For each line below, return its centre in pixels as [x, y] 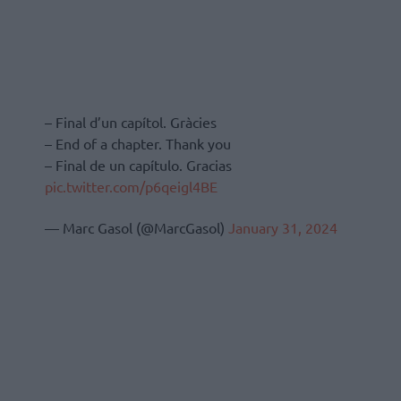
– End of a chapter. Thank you [138, 143]
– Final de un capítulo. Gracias [138, 164]
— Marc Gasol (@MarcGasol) [137, 227]
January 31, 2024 [283, 227]
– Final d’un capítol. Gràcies [131, 121]
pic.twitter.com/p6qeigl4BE [131, 186]
